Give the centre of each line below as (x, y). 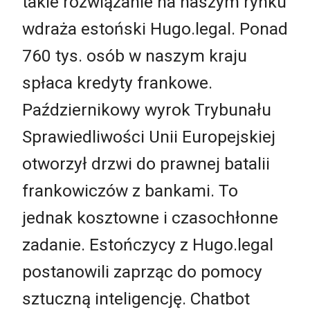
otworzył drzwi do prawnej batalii (146, 164)
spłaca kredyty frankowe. (117, 83)
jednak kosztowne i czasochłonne (150, 218)
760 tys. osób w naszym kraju (135, 56)
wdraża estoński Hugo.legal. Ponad (155, 29)
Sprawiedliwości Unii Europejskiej (149, 137)
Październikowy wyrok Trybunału (147, 110)
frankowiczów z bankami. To (130, 191)
